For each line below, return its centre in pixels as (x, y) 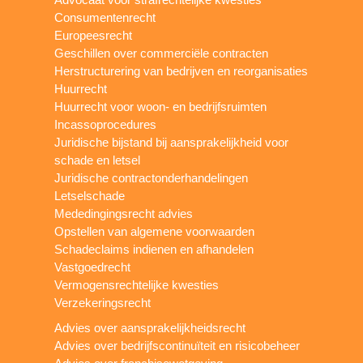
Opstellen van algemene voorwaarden (155, 232)
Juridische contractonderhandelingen (152, 178)
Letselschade (90, 196)
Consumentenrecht (105, 18)
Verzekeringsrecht (103, 303)
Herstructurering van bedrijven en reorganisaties (181, 71)
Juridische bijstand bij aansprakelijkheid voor (172, 143)
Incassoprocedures (106, 125)
